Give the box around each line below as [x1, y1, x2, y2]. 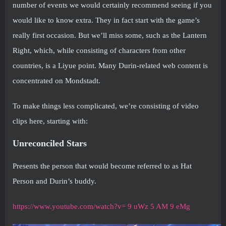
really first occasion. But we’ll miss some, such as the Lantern [13, 31, 207, 39]
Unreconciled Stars [13, 138, 87, 148]
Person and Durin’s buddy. [13, 177, 96, 185]
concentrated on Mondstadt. [13, 76, 100, 85]
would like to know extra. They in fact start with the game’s [13, 16, 200, 24]
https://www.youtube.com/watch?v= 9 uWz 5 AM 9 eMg [13, 202, 190, 210]
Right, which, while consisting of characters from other [13, 46, 186, 54]
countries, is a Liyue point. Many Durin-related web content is [13, 61, 208, 70]
